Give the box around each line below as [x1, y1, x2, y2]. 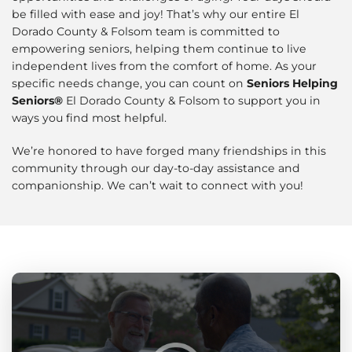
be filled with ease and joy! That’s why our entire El [12, 7, 299, 22]
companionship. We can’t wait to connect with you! [12, 178, 303, 193]
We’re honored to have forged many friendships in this [12, 144, 326, 159]
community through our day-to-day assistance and [12, 161, 300, 176]
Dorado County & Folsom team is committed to [12, 24, 280, 39]
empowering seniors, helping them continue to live [12, 42, 306, 57]
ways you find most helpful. [12, 111, 167, 126]
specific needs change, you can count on [12, 76, 247, 91]
